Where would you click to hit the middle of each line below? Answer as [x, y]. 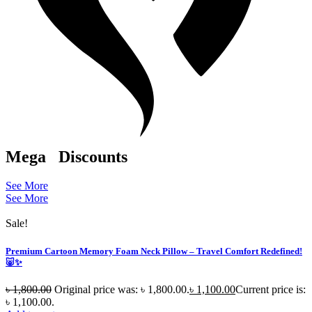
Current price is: [271, 289]
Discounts [91, 156]
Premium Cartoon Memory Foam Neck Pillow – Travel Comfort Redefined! [154, 251]
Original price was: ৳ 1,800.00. [122, 289]
